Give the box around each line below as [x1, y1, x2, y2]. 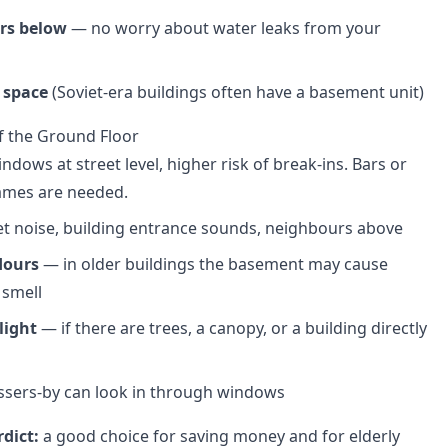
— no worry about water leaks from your [67, 17, 381, 39]
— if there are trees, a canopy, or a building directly [37, 317, 427, 339]
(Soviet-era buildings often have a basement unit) [48, 81, 424, 103]
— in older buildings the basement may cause [39, 253, 388, 275]
